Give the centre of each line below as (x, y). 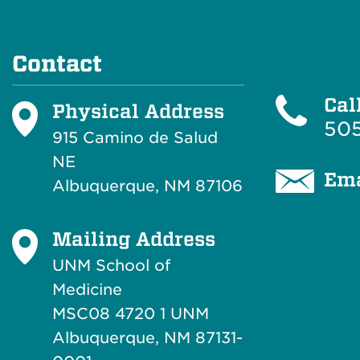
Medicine (87, 290)
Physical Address (138, 111)
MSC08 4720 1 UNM (131, 314)
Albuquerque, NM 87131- (147, 338)
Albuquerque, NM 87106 (147, 186)
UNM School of (111, 266)
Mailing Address (134, 239)
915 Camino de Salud (135, 138)
